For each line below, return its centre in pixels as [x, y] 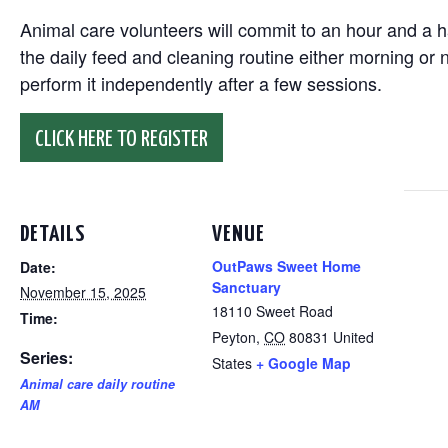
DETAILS [52, 234]
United [353, 337]
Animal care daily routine [97, 384]
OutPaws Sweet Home [286, 266]
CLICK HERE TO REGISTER [121, 139]
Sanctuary [246, 287]
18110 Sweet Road [272, 311]
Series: [46, 357]
